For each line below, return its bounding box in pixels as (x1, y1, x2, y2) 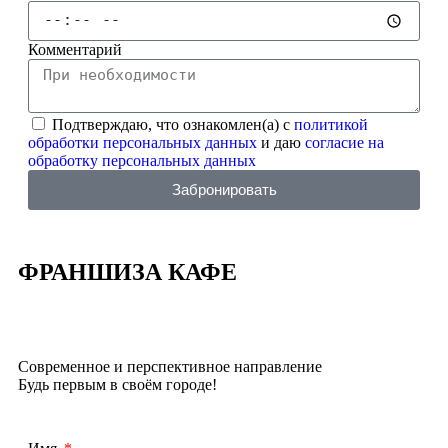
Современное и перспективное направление (18, 357, 322, 375)
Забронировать (171, 181, 277, 199)
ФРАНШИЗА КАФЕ (18, 258, 237, 285)
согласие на (305, 133, 384, 151)
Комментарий (28, 40, 122, 58)
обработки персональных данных (28, 133, 257, 151)
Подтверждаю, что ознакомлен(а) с (52, 115, 294, 133)
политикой (294, 115, 368, 133)
